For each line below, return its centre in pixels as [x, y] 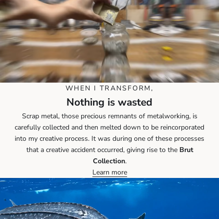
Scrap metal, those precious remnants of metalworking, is [109, 116]
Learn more [109, 172]
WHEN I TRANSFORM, [109, 88]
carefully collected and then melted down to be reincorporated [109, 127]
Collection [109, 161]
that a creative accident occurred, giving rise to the [103, 150]
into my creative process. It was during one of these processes [109, 138]
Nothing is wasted [109, 102]
